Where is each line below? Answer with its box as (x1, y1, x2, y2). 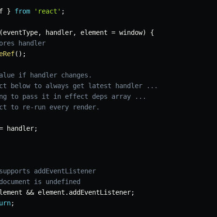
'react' (34, 7, 61, 15)
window (115, 29, 142, 37)
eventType (3, 29, 38, 37)
